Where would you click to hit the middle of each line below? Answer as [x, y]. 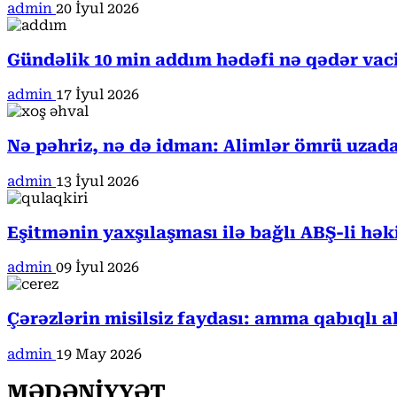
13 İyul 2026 [97, 181]
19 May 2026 [99, 354]
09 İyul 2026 [97, 268]
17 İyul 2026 [97, 95]
